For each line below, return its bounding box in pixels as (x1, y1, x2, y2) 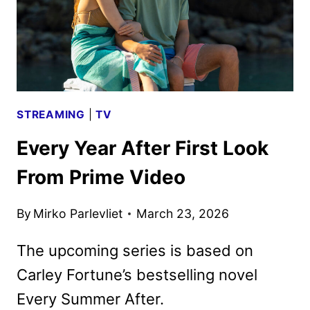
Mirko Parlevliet (33, 206, 123, 221)
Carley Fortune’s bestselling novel (17, 265, 257, 284)
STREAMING (17, 107, 85, 121)
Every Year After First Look (17, 136, 268, 161)
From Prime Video (17, 165, 185, 190)
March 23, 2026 (136, 206, 230, 221)
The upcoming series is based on (17, 241, 253, 259)
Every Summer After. (17, 289, 164, 308)
